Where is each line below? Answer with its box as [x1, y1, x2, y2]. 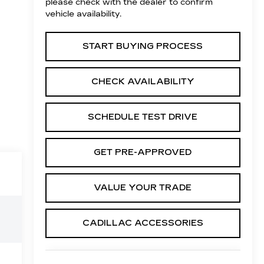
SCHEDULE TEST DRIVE [88, 111, 198, 122]
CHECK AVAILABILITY [91, 76, 194, 87]
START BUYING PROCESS [82, 41, 203, 51]
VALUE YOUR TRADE [94, 182, 192, 193]
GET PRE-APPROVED [94, 147, 192, 157]
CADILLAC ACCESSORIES [82, 217, 203, 228]
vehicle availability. [45, 8, 121, 19]
